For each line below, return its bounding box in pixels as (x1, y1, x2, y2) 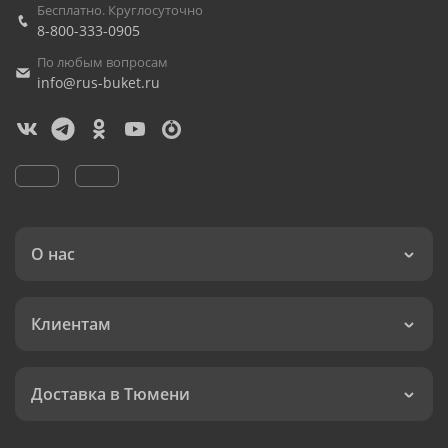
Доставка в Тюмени (31, 383, 190, 405)
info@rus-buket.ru (37, 73, 160, 92)
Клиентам (31, 313, 111, 335)
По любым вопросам (37, 53, 168, 71)
